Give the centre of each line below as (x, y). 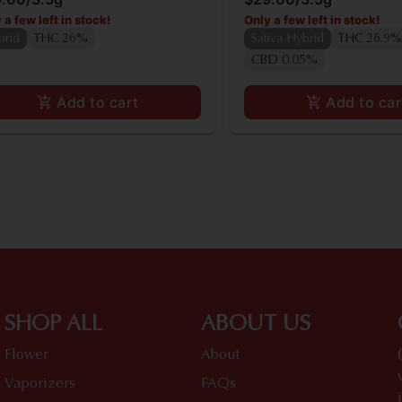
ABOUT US (255, 324)
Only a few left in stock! (312, 19)
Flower (27, 355)
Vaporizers (40, 384)
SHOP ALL (54, 324)
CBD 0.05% (284, 61)
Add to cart (98, 102)
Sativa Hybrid (288, 39)
